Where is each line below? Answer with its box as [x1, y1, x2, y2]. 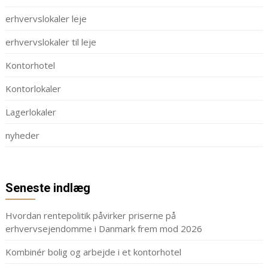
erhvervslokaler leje [5, 13, 87, 25]
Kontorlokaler [5, 83, 61, 95]
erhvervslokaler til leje [5, 36, 96, 48]
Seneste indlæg [5, 181, 90, 196]
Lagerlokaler [5, 106, 56, 118]
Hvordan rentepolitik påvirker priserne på [5, 209, 176, 222]
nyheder [5, 129, 39, 142]
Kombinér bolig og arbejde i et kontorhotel [5, 246, 184, 258]
